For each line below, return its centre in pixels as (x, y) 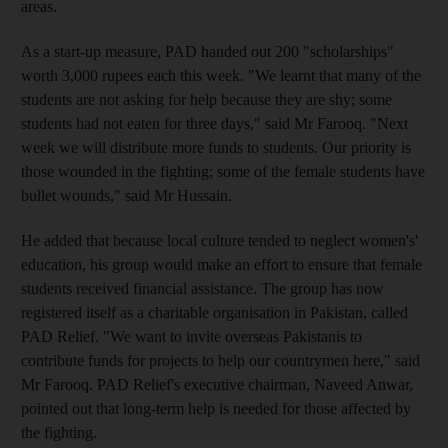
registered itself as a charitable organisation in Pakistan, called (214, 312)
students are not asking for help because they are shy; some (206, 99)
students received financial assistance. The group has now (202, 288)
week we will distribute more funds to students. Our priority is (216, 147)
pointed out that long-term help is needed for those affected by (216, 408)
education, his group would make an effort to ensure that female (221, 264)
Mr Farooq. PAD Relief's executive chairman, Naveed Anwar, (217, 384)
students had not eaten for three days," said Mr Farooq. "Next (214, 123)
